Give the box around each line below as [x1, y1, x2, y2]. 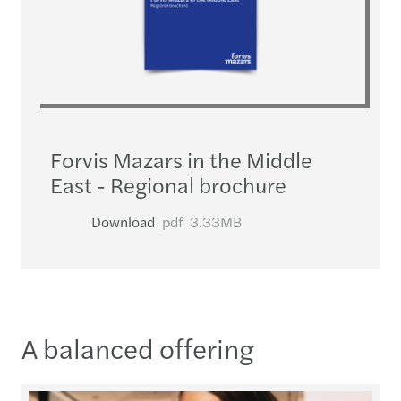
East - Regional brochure [50, 168, 286, 200]
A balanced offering [21, 328, 254, 367]
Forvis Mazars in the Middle [50, 143, 312, 175]
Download [91, 210, 155, 232]
